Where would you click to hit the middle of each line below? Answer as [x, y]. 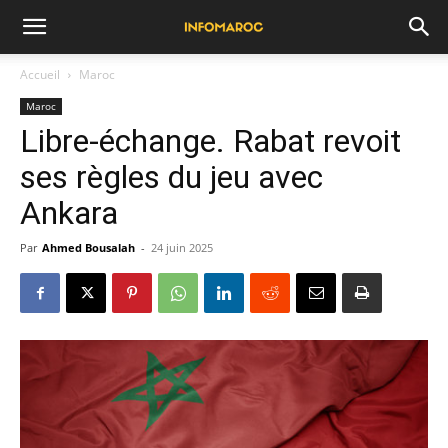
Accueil [40, 74]
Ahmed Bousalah [88, 247]
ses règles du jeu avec [171, 177]
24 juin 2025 [182, 247]
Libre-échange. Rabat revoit [210, 141]
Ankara [69, 213]
